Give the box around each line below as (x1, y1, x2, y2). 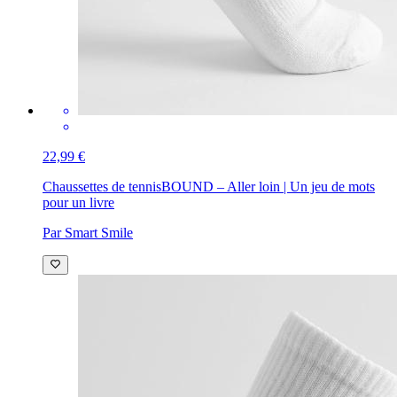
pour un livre (43, 194, 114, 210)
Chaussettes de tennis (43, 178, 161, 194)
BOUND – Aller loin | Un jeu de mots (161, 178, 375, 194)
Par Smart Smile (43, 224, 133, 240)
